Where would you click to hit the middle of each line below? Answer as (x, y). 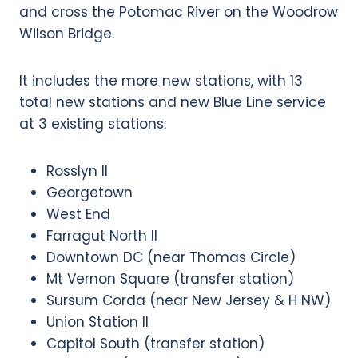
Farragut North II (102, 235)
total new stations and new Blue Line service (173, 102)
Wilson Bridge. (67, 33)
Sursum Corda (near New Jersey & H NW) (189, 300)
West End (78, 214)
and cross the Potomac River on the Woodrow (179, 12)
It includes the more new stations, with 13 (161, 80)
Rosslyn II (77, 171)
